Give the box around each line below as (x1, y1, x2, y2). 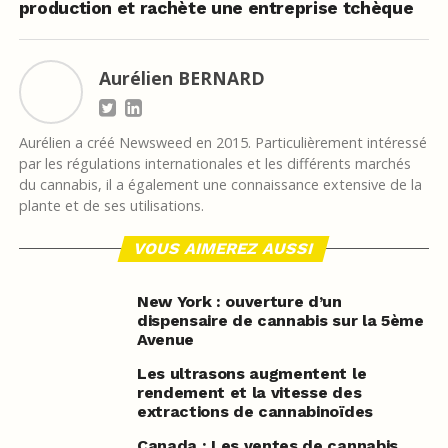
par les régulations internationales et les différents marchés (18, 154, 411, 174)
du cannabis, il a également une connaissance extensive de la (18, 175, 422, 195)
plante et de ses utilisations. (18, 196, 204, 216)
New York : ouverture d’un (136, 292, 342, 312)
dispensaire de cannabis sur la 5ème (136, 311, 424, 331)
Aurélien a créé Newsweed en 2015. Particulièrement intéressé (18, 133, 427, 153)
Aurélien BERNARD (98, 66, 265, 91)
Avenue (136, 330, 194, 350)
